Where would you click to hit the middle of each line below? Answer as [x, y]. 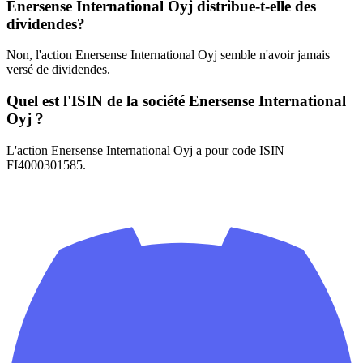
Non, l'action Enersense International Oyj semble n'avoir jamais [168, 55]
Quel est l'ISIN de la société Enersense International [176, 101]
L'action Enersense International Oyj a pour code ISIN [145, 150]
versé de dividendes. [58, 70]
